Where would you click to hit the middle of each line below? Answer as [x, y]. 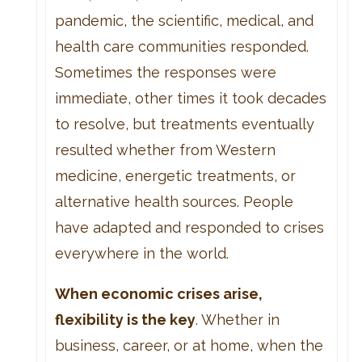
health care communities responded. [181, 46]
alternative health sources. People [174, 201]
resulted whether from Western [165, 149]
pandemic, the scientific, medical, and [184, 20]
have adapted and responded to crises [189, 227]
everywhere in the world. [141, 253]
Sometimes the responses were [165, 72]
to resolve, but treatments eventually [184, 124]
